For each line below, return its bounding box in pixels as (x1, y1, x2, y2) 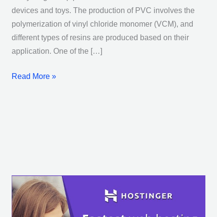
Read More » (11, 72, 56, 80)
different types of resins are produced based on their (11, 33, 189, 42)
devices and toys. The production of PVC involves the (11, 6, 195, 15)
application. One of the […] (11, 47, 102, 56)
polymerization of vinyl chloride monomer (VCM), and (11, 20, 193, 29)
